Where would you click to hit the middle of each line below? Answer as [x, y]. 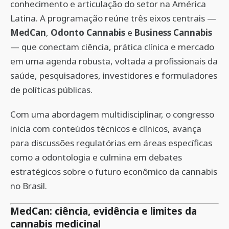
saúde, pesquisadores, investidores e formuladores [114, 75]
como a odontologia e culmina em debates [96, 157]
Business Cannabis [173, 32]
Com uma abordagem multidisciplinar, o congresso [112, 114]
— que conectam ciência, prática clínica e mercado [112, 47]
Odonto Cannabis [88, 32]
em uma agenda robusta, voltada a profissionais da [114, 61]
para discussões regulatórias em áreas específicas [111, 143]
